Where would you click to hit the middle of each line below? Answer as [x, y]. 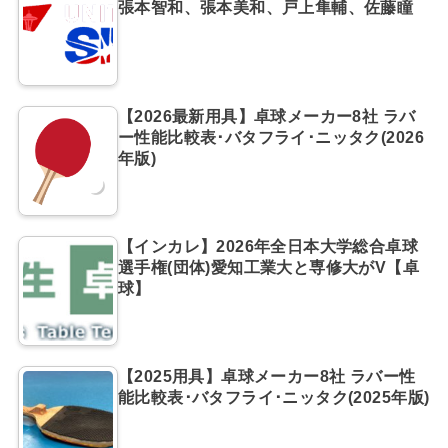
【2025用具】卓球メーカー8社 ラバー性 [266, 376]
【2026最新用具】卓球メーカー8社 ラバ [266, 116]
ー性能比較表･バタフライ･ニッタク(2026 [270, 137]
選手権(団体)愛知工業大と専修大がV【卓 [268, 267]
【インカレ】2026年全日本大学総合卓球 [268, 246]
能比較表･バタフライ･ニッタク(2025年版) [273, 397]
